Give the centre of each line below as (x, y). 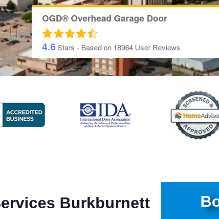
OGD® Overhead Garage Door (104, 18)
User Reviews (157, 47)
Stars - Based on (84, 47)
